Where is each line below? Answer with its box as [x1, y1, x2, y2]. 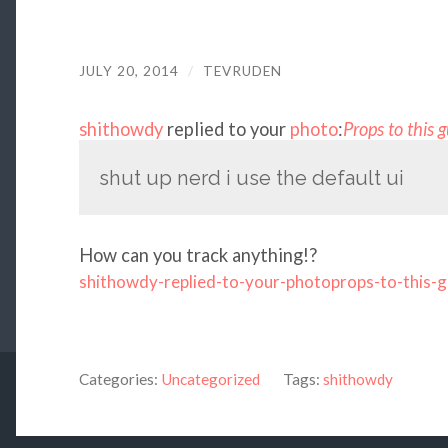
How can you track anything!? [78, 243, 317, 266]
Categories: [78, 369, 158, 388]
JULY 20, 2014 [78, 62, 179, 79]
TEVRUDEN [202, 62, 282, 79]
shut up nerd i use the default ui [98, 165, 404, 190]
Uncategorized [160, 369, 260, 388]
